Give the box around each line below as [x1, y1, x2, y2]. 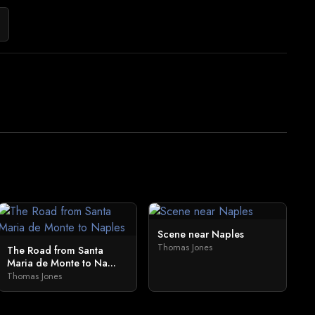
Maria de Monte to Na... [7, 256, 117, 270]
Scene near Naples [157, 227, 244, 241]
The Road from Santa [7, 243, 104, 257]
